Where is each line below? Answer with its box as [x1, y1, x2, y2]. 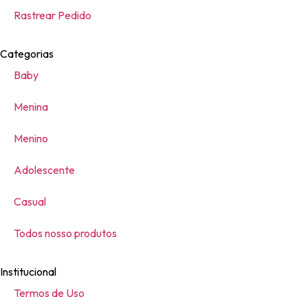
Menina [14, 99, 48, 113]
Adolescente [14, 162, 75, 177]
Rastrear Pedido [14, 8, 91, 22]
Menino [14, 131, 48, 145]
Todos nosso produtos [14, 225, 117, 240]
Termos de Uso [14, 285, 85, 300]
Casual [14, 194, 46, 208]
